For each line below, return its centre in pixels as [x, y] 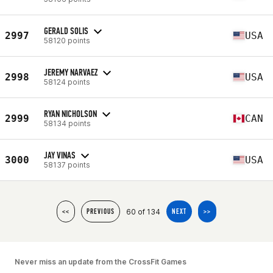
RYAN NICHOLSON [70, 113]
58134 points [67, 123]
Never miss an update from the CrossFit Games [101, 262]
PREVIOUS [101, 211]
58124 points [67, 82]
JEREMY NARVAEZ [71, 72]
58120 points [67, 40]
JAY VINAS [60, 155]
